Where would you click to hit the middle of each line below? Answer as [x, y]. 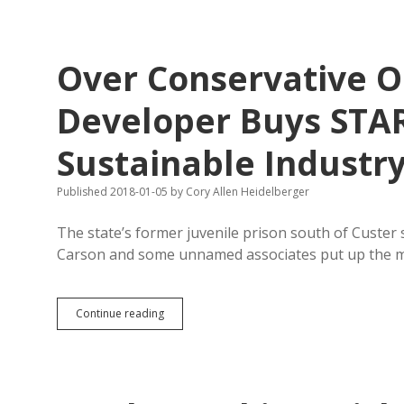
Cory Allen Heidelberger [246, 192]
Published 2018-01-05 [114, 192]
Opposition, [194, 345]
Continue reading [120, 313]
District [181, 23]
